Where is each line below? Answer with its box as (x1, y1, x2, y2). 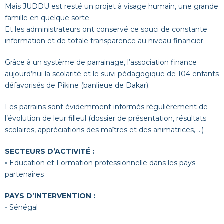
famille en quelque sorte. (5, 13, 91, 23)
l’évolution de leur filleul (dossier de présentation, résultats (5, 114, 206, 123)
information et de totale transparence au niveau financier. (5, 36, 205, 46)
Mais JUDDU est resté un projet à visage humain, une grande (5, 2, 218, 11)
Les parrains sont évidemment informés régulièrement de (5, 102, 208, 112)
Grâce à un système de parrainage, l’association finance (5, 58, 197, 67)
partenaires (5, 170, 44, 179)
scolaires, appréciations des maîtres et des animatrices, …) (5, 125, 204, 135)
